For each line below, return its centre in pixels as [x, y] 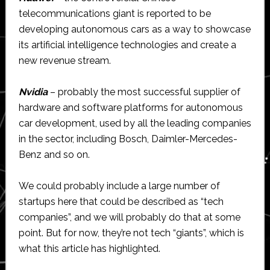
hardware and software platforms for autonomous [130, 107]
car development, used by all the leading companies [135, 123]
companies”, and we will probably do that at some [129, 217]
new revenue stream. [64, 60]
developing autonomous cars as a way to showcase [134, 29]
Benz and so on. [54, 154]
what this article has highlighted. [89, 248]
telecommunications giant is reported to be [115, 13]
